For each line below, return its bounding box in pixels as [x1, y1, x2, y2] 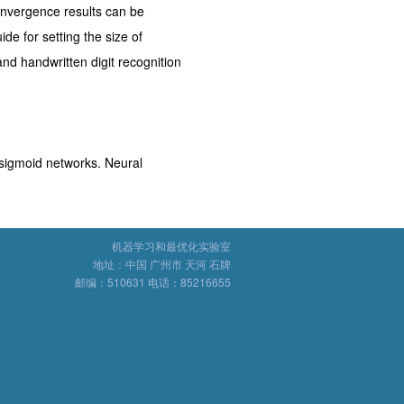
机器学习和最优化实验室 [112, 238, 231, 253]
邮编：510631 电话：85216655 [75, 274, 231, 289]
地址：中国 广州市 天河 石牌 [93, 256, 231, 271]
